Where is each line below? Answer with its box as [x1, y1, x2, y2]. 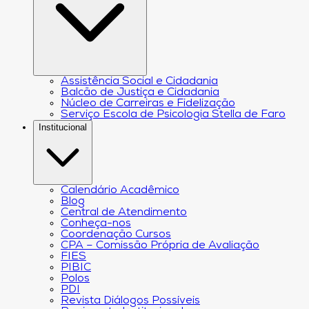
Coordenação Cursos [61, 229, 171, 241]
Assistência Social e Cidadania [61, 76, 218, 88]
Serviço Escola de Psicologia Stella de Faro [61, 109, 286, 121]
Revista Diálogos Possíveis [61, 295, 200, 307]
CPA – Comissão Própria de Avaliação [61, 240, 259, 252]
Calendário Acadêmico [61, 185, 179, 197]
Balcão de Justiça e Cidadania [61, 87, 219, 99]
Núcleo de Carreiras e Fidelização [61, 98, 235, 110]
